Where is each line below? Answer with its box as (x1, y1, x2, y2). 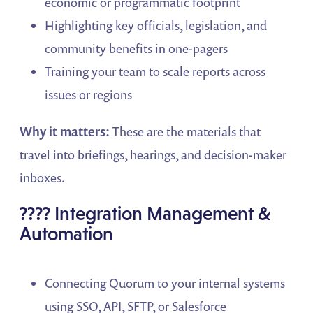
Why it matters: (20, 122, 110, 140)
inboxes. (20, 168, 66, 186)
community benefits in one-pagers (45, 39, 228, 57)
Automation (20, 222, 114, 245)
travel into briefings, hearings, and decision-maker (20, 145, 287, 163)
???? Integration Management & (20, 202, 271, 224)
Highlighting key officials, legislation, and (45, 16, 268, 34)
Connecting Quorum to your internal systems (45, 274, 286, 291)
